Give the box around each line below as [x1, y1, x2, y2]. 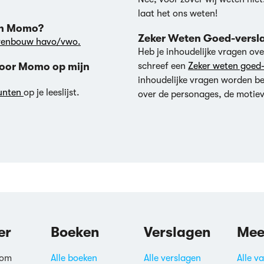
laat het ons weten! [138, 8, 217, 19]
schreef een [138, 61, 188, 71]
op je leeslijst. [24, 87, 80, 98]
